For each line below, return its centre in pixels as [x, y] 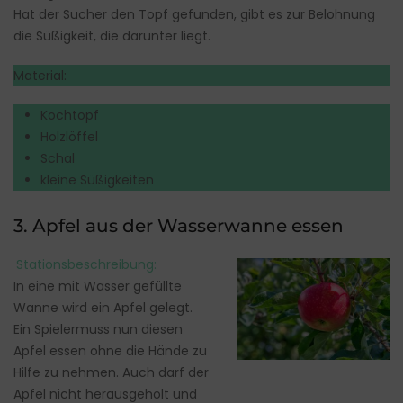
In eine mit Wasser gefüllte [98, 286]
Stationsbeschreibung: [86, 264]
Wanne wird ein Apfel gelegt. [103, 307]
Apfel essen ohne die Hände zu [110, 350]
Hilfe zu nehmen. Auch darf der [111, 372]
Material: [40, 75]
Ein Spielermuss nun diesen [98, 329]
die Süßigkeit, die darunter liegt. [112, 36]
